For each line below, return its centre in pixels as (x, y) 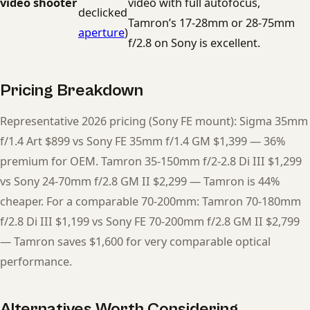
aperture (101, 32)
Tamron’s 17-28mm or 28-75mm (211, 22)
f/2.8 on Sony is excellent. (194, 43)
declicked (103, 12)
